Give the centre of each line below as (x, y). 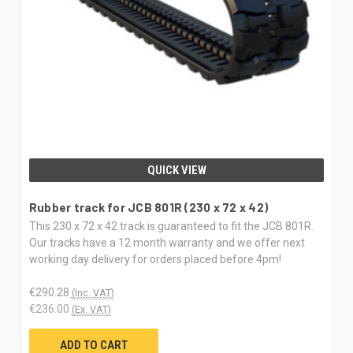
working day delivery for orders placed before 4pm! (155, 260)
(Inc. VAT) (93, 293)
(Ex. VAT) (91, 310)
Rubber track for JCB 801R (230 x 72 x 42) (149, 208)
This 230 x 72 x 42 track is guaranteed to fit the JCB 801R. (171, 227)
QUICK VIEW (176, 171)
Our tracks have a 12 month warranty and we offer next (167, 243)
